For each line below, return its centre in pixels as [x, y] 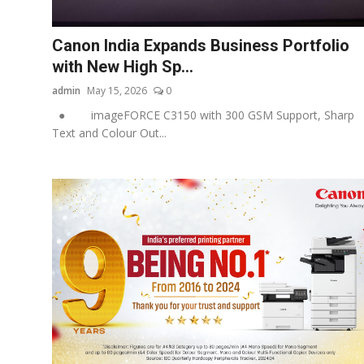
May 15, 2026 [117, 90]
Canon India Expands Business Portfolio [201, 45]
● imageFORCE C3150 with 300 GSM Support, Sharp [203, 115]
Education [40, 92]
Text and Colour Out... [109, 132]
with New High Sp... [123, 66]
